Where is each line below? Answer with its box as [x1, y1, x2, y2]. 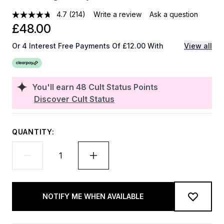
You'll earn [32, 82, 76, 92]
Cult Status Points [88, 82, 158, 92]
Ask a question [149, 10, 198, 18]
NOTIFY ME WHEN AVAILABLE [42, 192, 143, 200]
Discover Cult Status [34, 94, 114, 104]
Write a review [93, 10, 142, 18]
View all [184, 41, 212, 50]
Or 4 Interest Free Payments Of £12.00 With [12, 41, 163, 50]
